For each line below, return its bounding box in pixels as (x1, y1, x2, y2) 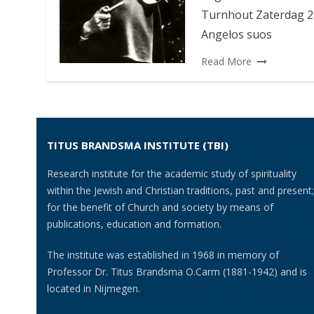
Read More (200, 55, 252, 68)
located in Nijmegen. (47, 282, 140, 296)
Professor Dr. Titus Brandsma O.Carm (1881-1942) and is (47, 265, 307, 279)
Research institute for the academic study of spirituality (47, 167, 296, 181)
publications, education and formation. (47, 217, 221, 231)
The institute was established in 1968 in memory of (47, 248, 279, 262)
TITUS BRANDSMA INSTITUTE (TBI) (47, 138, 228, 153)
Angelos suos (200, 27, 272, 42)
